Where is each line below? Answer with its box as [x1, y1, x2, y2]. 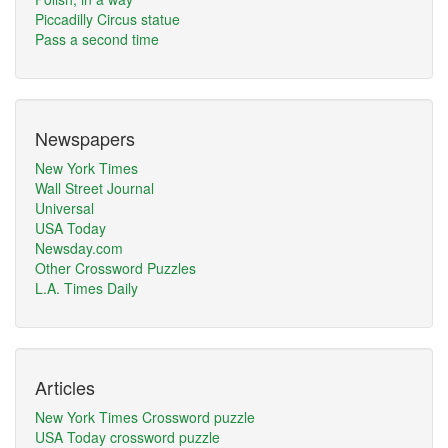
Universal [35, 198, 94, 218]
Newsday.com [35, 238, 123, 258]
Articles [35, 374, 95, 400]
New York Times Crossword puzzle [35, 407, 255, 427]
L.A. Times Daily [35, 278, 138, 298]
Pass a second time [35, 29, 159, 49]
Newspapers [35, 125, 135, 151]
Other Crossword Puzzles [35, 258, 196, 278]
